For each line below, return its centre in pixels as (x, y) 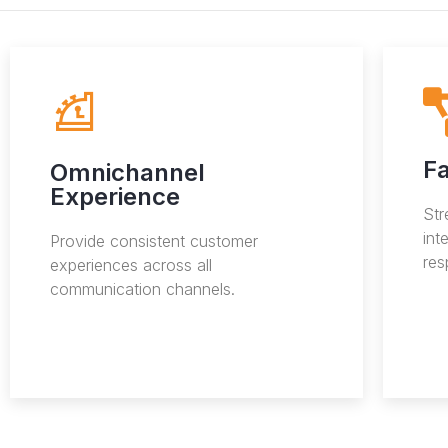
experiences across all (131, 265)
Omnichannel (127, 173)
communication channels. (142, 289)
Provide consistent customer (154, 241)
